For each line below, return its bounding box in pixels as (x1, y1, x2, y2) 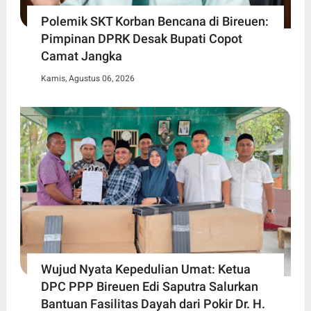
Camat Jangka (40, 49, 122, 63)
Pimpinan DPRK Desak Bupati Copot (40, 31, 242, 46)
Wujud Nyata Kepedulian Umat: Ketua (40, 261, 251, 276)
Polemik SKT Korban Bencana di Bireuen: (40, 14, 269, 28)
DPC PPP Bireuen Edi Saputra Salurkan (40, 278, 258, 294)
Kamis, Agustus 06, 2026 (40, 74, 135, 83)
